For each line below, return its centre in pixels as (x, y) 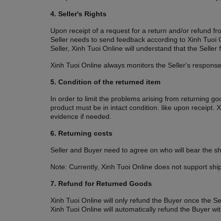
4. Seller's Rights (78, 14)
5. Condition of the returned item (105, 82)
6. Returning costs (81, 133)
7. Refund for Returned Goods (101, 184)
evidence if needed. (81, 117)
